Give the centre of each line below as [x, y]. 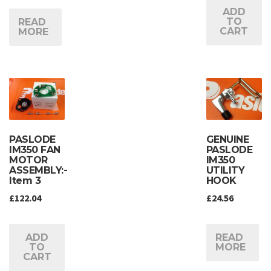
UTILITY [225, 171]
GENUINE [227, 140]
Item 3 [25, 181]
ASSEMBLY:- [38, 171]
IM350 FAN [35, 150]
